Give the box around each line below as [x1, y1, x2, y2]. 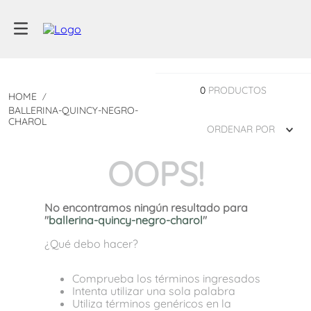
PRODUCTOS [208, 84, 267, 96]
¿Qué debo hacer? [44, 237, 138, 251]
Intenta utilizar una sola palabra [72, 284, 235, 298]
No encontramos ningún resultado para [44, 201, 248, 215]
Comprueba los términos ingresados [72, 271, 260, 285]
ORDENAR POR [207, 123, 275, 135]
